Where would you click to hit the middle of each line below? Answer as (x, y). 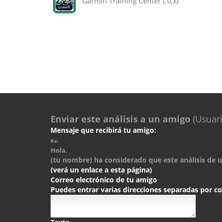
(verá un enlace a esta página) (101, 170)
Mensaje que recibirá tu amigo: (103, 130)
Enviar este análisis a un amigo (120, 119)
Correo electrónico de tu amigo (104, 180)
